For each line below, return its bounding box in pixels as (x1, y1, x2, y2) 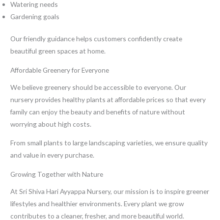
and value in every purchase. (10, 151, 95, 160)
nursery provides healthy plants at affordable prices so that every (10, 95, 206, 104)
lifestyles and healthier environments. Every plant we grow (10, 199, 184, 208)
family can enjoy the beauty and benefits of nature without (10, 107, 186, 116)
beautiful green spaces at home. (10, 47, 106, 55)
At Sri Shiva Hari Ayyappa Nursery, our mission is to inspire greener (10, 187, 210, 195)
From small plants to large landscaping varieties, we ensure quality (10, 138, 208, 147)
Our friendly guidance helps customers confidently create (10, 34, 183, 43)
